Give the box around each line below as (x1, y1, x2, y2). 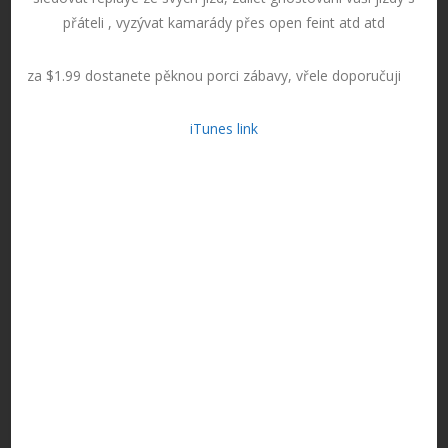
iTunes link (190, 118, 258, 138)
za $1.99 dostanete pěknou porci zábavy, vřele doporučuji (27, 65, 402, 85)
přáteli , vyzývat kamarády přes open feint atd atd (63, 12, 385, 32)
